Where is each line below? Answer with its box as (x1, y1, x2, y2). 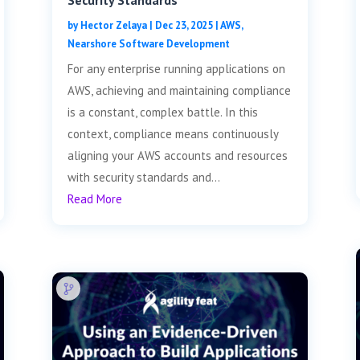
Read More (67, 191, 122, 207)
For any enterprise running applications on (67, 61, 285, 77)
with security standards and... (67, 170, 220, 186)
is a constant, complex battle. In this (67, 104, 258, 121)
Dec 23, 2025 (154, 18, 213, 33)
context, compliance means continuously (67, 126, 278, 142)
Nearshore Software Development (67, 37, 230, 51)
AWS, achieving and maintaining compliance (67, 83, 291, 99)
